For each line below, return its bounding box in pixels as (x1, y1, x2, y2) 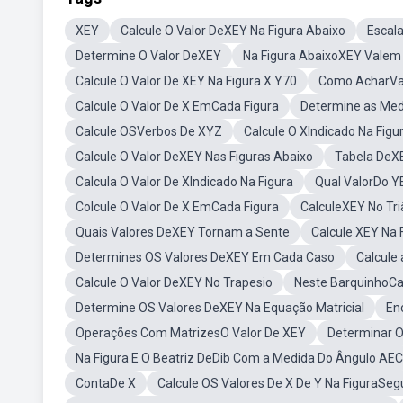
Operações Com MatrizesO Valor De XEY (76, 326, 306, 340)
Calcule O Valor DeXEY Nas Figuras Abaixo (76, 149, 313, 164)
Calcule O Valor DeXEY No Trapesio (76, 275, 273, 290)
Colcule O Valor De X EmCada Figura (76, 200, 279, 214)
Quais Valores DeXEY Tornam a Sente (76, 225, 290, 239)
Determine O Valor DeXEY (76, 49, 221, 63)
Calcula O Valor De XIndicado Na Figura (76, 175, 293, 189)
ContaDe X (76, 376, 136, 390)
